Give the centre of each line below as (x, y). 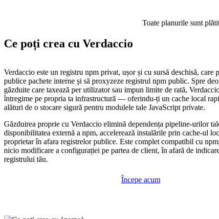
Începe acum (141, 180)
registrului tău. (26, 159)
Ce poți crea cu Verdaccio (68, 44)
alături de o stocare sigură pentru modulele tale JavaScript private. (105, 108)
